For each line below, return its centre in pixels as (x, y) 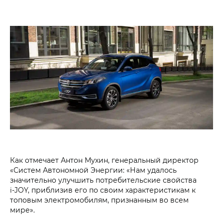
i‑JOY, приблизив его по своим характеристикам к (103, 190)
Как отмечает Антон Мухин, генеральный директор (104, 160)
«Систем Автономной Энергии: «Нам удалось (93, 170)
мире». (22, 210)
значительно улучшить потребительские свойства (103, 180)
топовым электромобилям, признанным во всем (99, 200)
